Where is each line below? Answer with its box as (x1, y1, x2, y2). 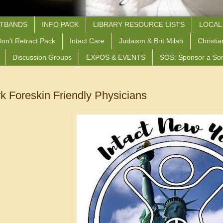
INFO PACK (42, 20, 79, 29)
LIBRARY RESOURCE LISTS (93, 20, 185, 29)
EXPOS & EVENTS (86, 53, 145, 61)
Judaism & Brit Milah (119, 37, 183, 45)
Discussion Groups (12, 53, 72, 61)
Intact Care (70, 37, 105, 45)
